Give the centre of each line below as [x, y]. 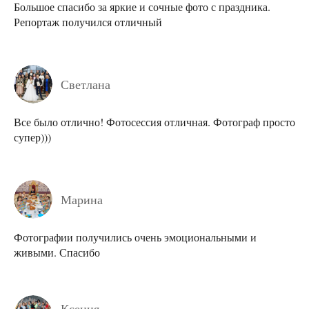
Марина [82, 199]
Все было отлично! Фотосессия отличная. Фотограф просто [154, 121]
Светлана [86, 84]
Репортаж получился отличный [88, 21]
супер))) [32, 137]
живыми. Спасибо [57, 252]
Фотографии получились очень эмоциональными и [135, 237]
